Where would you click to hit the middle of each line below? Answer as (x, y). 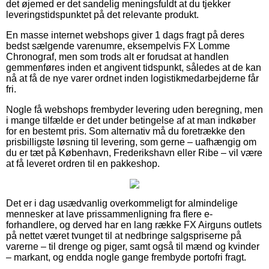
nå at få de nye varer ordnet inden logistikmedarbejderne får (132, 78)
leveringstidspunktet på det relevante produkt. (102, 14)
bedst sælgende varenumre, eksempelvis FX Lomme (118, 46)
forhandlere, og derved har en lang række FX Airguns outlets (134, 225)
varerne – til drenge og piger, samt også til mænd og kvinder (133, 246)
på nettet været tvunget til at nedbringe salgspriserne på (124, 235)
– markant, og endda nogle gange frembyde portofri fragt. (126, 257)
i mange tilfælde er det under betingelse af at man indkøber (131, 120)
